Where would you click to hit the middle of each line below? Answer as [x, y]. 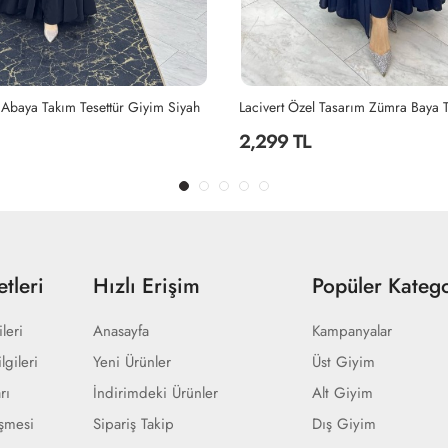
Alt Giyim [343, 392]
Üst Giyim [344, 361]
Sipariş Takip [133, 423]
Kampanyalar [352, 330]
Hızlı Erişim [146, 285]
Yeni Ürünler [131, 361]
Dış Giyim [344, 423]
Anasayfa [120, 330]
